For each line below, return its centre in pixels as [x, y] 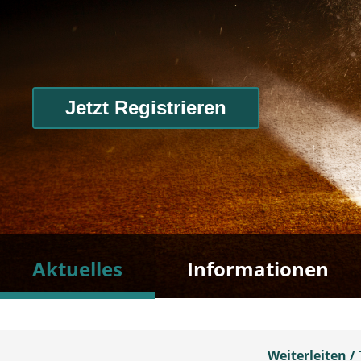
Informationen [258, 269]
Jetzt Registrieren [146, 108]
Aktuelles [77, 269]
